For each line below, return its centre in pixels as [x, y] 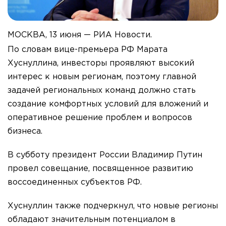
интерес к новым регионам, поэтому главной [102, 77]
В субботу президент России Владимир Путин [105, 155]
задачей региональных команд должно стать [102, 91]
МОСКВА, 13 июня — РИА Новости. [80, 35]
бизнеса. [25, 132]
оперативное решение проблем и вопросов [100, 118]
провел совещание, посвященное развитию [100, 169]
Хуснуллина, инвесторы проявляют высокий [101, 64]
